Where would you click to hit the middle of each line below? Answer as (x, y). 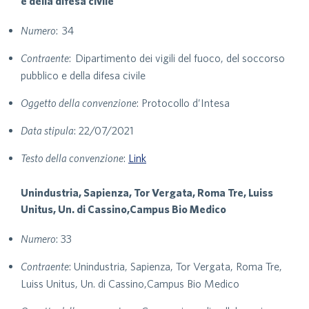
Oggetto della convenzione (79, 103)
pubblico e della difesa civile (83, 75)
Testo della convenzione (72, 158)
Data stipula (47, 130)
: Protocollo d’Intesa (183, 103)
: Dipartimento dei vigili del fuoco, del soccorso (177, 58)
